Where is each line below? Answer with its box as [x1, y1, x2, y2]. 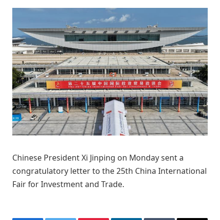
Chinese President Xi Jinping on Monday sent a [12, 152, 184, 164]
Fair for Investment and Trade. [12, 179, 124, 190]
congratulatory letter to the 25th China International [12, 165, 207, 177]
